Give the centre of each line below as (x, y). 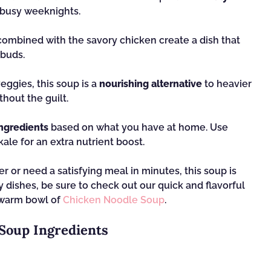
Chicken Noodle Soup (114, 200)
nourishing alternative (151, 84)
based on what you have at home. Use (138, 127)
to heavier (227, 84)
